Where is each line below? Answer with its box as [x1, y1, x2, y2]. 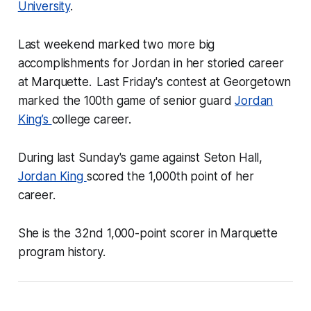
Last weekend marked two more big [17, 37, 215, 52]
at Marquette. [17, 75, 92, 90]
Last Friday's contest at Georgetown [96, 75, 292, 90]
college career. [51, 112, 131, 127]
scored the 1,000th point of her [86, 169, 254, 184]
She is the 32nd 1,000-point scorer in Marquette [17, 226, 278, 241]
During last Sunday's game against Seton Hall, [17, 151, 263, 165]
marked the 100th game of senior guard [17, 94, 235, 108]
